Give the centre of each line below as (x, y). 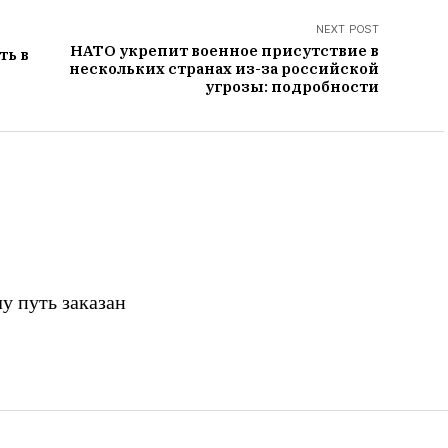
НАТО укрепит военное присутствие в (224, 51)
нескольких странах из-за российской (224, 69)
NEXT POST (347, 29)
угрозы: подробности (292, 87)
